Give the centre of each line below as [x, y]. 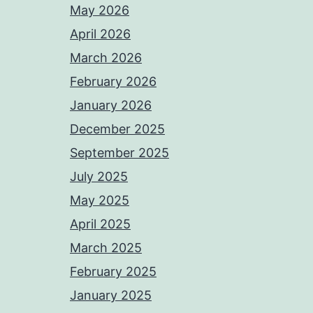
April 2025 [100, 224]
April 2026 [100, 34]
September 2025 [119, 153]
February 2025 [113, 271]
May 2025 [100, 200]
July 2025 [99, 176]
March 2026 [106, 58]
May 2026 [100, 10]
